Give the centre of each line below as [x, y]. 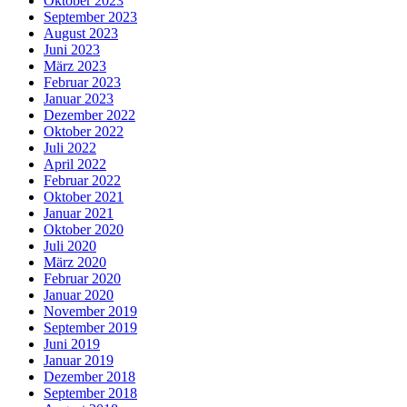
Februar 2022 [82, 181]
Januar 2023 [79, 99]
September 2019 [90, 328]
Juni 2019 [72, 344]
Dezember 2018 [89, 377]
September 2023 [90, 17]
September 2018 [90, 393]
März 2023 [75, 66]
